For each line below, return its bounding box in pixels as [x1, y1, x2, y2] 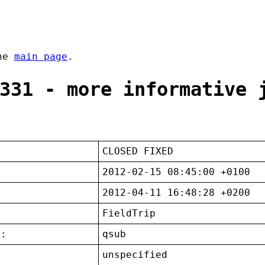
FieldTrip [102, 208, 156, 219]
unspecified [102, 249, 168, 261]
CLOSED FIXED [102, 146, 174, 157]
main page [14, 51, 67, 63]
